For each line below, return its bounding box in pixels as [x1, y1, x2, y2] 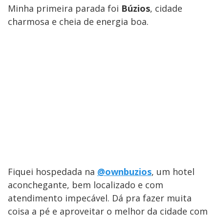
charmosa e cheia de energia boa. [8, 15, 149, 27]
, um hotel [152, 165, 195, 177]
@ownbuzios [97, 165, 152, 177]
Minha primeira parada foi [8, 2, 121, 14]
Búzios [121, 2, 150, 14]
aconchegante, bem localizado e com [8, 178, 163, 191]
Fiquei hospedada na [8, 165, 97, 177]
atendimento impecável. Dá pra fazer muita [8, 192, 192, 204]
